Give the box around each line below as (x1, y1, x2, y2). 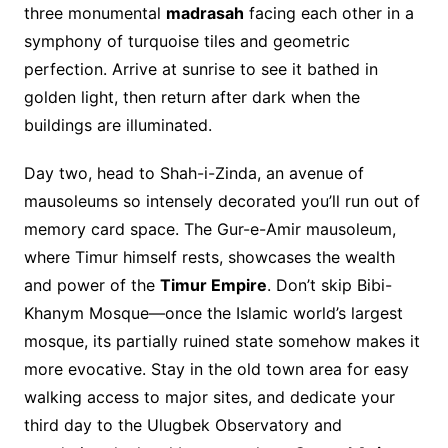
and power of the (23, 275, 160, 296)
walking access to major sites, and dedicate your (23, 387, 395, 408)
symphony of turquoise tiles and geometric (23, 31, 350, 52)
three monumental (23, 3, 166, 24)
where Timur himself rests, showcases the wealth (23, 247, 395, 268)
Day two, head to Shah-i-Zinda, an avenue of (23, 163, 364, 184)
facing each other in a (243, 3, 414, 24)
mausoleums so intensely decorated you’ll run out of (23, 191, 420, 212)
